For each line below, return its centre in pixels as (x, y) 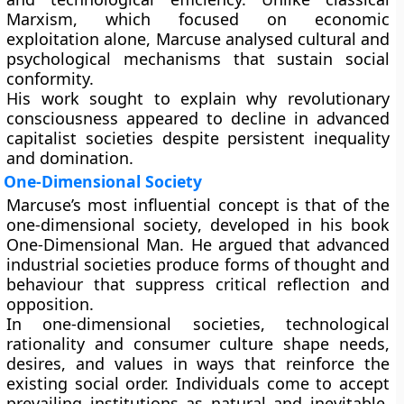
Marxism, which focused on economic (198, 19)
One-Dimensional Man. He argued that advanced (198, 244)
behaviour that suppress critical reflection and (198, 284)
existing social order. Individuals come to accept (198, 383)
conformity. (50, 78)
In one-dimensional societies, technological (198, 324)
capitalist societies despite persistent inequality (198, 138)
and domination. (70, 158)
